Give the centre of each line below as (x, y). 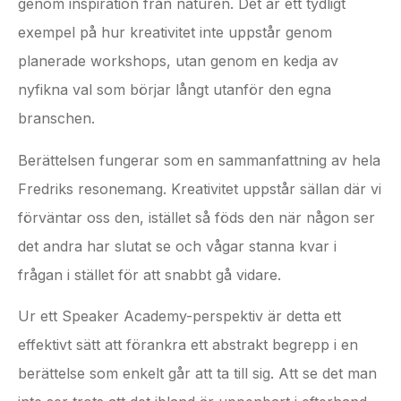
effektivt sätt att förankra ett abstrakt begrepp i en (188, 345)
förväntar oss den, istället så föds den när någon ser (196, 217)
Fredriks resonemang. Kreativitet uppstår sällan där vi (200, 188)
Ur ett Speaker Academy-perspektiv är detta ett (179, 316)
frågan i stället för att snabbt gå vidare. (149, 274)
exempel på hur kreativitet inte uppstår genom (175, 33)
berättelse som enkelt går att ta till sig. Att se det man (197, 374)
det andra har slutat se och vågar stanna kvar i (177, 246)
